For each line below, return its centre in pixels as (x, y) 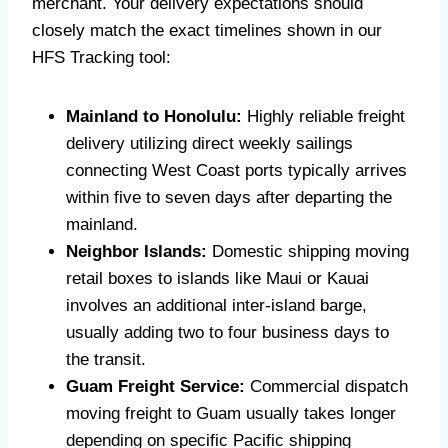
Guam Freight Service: (155, 387)
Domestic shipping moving (308, 252)
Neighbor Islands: (136, 252)
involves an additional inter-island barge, (216, 306)
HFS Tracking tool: (101, 58)
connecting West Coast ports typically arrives (236, 171)
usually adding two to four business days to (227, 333)
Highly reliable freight (323, 117)
